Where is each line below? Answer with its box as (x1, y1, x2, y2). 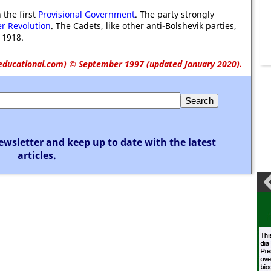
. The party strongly (135, 8, 214, 20)
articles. (18, 149, 56, 162)
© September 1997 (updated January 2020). (67, 58, 242, 70)
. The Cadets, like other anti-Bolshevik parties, (51, 20, 237, 31)
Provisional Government (38, 8, 135, 20)
